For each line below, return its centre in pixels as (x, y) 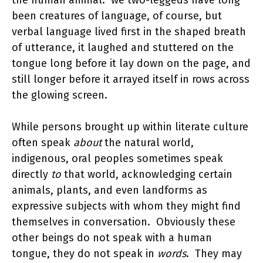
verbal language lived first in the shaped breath (129, 32)
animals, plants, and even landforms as (109, 190)
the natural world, (148, 143)
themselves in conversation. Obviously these (124, 222)
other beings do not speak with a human (112, 238)
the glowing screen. (60, 95)
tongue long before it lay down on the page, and (131, 63)
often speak (43, 143)
